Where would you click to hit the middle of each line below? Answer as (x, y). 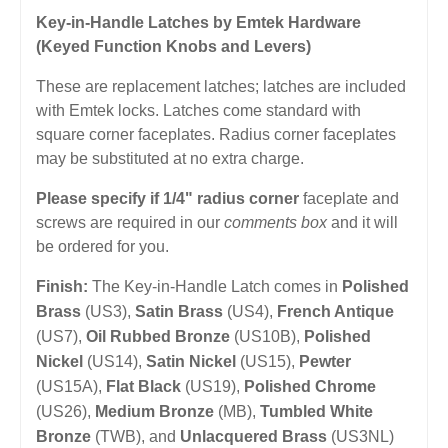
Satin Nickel (191, 361)
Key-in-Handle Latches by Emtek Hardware (198, 22)
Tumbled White (316, 411)
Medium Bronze (154, 411)
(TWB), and (135, 436)
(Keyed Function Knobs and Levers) (173, 46)
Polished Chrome (310, 386)
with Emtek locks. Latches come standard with (198, 110)
